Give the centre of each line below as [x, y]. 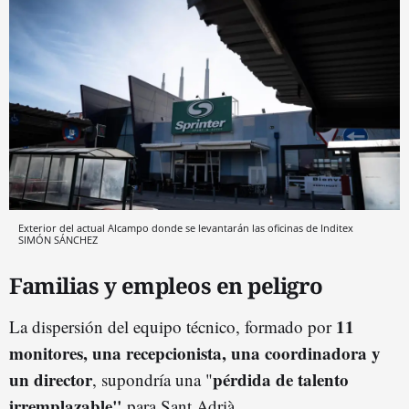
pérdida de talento [281, 380]
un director [51, 380]
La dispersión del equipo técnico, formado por [173, 327]
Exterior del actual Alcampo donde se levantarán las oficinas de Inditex [186, 228]
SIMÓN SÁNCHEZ [58, 240]
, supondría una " [152, 380]
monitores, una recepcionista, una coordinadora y [195, 353]
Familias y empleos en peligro [166, 286]
